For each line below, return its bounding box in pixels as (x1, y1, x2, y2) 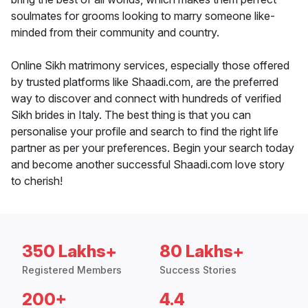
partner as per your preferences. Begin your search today (11, 141, 294, 155)
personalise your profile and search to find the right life (11, 124, 278, 139)
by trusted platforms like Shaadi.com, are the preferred (11, 75, 278, 89)
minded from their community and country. (11, 25, 219, 40)
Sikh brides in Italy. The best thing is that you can (11, 108, 251, 122)
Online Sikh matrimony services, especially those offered (11, 58, 289, 73)
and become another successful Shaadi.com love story (11, 157, 285, 172)
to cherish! (11, 174, 63, 188)
